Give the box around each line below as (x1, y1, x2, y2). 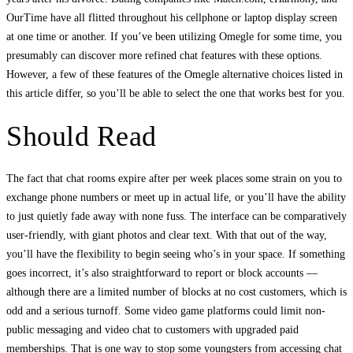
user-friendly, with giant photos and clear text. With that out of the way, (6, 229, 327, 241)
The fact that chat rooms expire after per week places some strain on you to (6, 172, 342, 184)
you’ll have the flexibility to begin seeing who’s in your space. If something (6, 247, 345, 260)
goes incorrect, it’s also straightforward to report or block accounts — (6, 266, 318, 279)
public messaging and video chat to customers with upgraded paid (6, 323, 299, 336)
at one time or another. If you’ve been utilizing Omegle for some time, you (6, 30, 342, 43)
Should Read (6, 120, 157, 152)
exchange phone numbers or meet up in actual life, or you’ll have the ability (6, 191, 346, 203)
